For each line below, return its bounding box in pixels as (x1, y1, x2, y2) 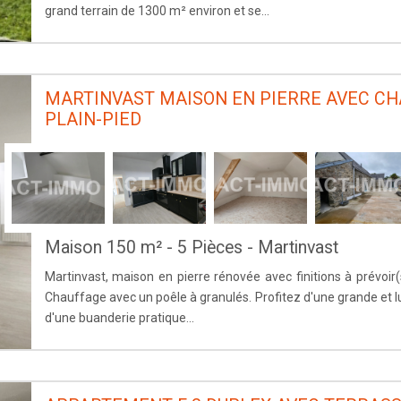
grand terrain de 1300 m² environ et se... (44, 3, 269, 18)
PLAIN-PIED (44, 108, 141, 130)
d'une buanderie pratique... (44, 310, 194, 325)
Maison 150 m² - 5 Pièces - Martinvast (44, 236, 338, 258)
